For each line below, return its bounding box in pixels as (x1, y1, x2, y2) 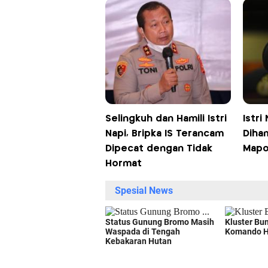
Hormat (105, 159, 142, 168)
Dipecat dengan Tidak (105, 144, 212, 153)
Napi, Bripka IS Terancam (105, 129, 224, 138)
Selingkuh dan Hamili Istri (105, 114, 227, 123)
